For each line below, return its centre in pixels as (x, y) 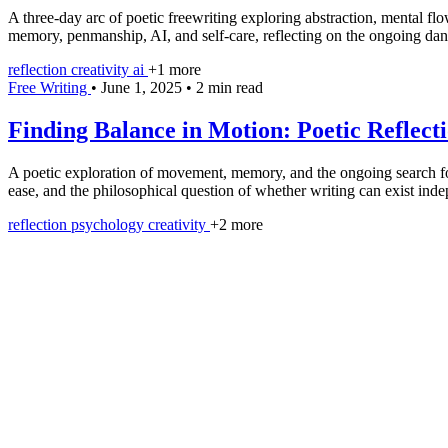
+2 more (236, 224)
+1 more (174, 69)
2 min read (229, 87)
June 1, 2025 (143, 87)
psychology (109, 224)
